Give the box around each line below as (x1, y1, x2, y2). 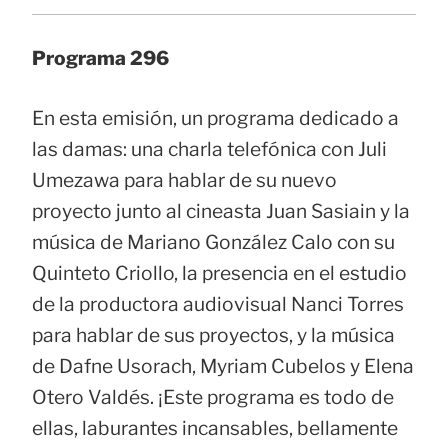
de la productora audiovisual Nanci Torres (32, 292, 404, 317)
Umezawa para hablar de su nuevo (32, 168, 337, 193)
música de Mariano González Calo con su (32, 230, 395, 255)
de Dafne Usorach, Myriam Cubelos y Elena (32, 354, 414, 379)
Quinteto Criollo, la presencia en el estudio (32, 261, 407, 286)
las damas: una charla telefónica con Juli (32, 137, 387, 162)
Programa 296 (32, 46, 169, 71)
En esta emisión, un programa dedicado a (32, 106, 399, 131)
